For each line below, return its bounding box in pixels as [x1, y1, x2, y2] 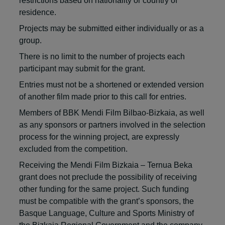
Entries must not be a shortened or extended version [19, 80, 204, 89]
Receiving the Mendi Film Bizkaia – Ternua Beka [19, 160, 192, 169]
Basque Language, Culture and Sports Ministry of [19, 208, 194, 217]
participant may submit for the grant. [19, 64, 145, 73]
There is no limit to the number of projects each [19, 52, 185, 61]
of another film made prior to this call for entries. [19, 92, 186, 101]
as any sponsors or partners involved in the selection [19, 120, 205, 129]
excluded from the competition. [19, 144, 128, 153]
